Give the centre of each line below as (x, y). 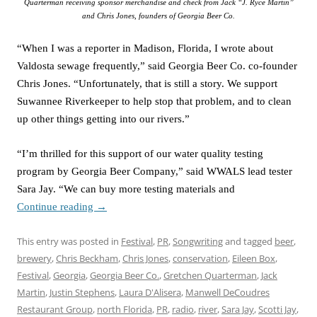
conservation (200, 258)
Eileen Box (254, 258)
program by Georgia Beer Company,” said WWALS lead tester (155, 171)
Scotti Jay (277, 309)
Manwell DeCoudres (227, 292)
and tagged (249, 241)
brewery (34, 258)
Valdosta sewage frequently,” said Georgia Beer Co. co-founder (157, 65)
